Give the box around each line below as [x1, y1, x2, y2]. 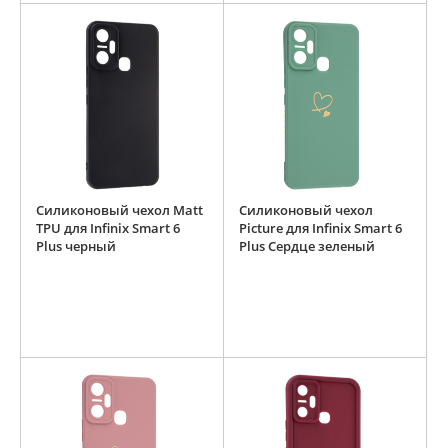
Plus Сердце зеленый [239, 237, 375, 256]
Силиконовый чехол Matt [36, 201, 203, 220]
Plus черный [36, 237, 116, 256]
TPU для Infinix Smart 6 [36, 219, 180, 238]
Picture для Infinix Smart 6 [239, 219, 402, 238]
